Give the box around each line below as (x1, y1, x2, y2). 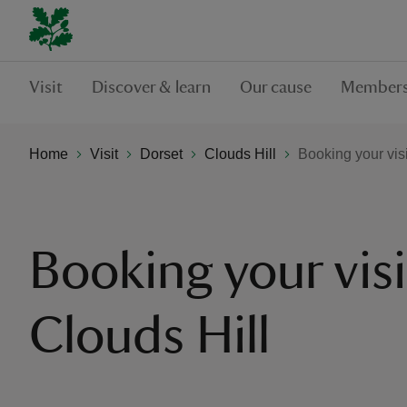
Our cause (240, 78, 312, 96)
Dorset (140, 145, 183, 162)
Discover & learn (92, 78, 211, 96)
